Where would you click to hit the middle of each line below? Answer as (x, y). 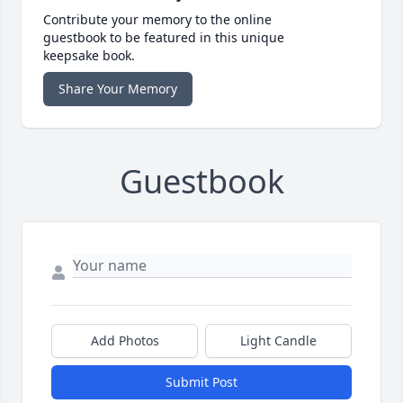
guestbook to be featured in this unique (164, 38)
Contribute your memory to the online (157, 20)
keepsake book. (89, 56)
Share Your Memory (118, 89)
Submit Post (201, 382)
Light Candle (278, 341)
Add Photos (125, 341)
